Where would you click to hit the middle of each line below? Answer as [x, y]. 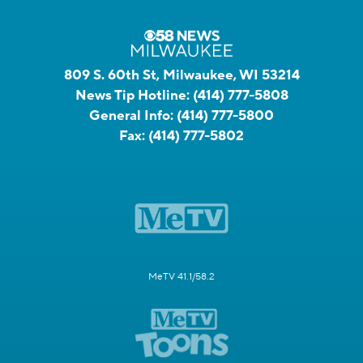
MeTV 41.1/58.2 [181, 276]
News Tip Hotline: [132, 95]
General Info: [131, 115]
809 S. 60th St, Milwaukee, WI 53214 [181, 75]
